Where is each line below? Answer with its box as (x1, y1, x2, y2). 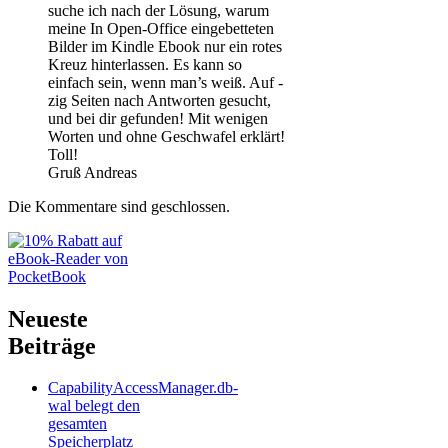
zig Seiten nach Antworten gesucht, (48, 91, 271, 109)
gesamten (48, 415, 107, 433)
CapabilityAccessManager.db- (48, 379, 238, 397)
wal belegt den (48, 397, 140, 415)
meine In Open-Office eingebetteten (48, 19, 274, 37)
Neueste (8, 305, 88, 332)
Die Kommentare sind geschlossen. (8, 197, 230, 215)
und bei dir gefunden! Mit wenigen (48, 109, 268, 127)
